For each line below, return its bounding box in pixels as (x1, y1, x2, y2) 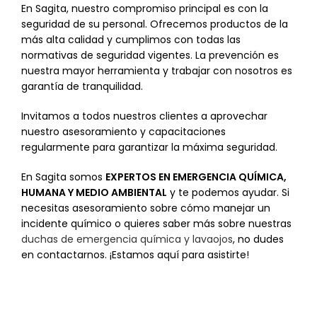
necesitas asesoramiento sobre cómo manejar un (21, 201, 270, 215)
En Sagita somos (21, 170, 105, 184)
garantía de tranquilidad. (21, 79, 143, 93)
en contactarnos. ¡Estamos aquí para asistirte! (21, 248, 249, 262)
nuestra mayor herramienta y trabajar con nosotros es (21, 64, 292, 78)
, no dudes (233, 232, 284, 246)
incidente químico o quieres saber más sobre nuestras (21, 217, 292, 231)
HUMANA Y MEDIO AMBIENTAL (21, 185, 167, 200)
